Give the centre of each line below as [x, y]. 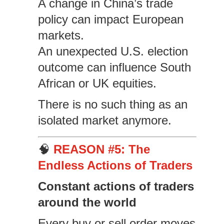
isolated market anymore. [104, 120]
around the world [87, 202]
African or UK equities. [97, 83]
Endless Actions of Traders [115, 165]
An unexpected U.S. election [113, 51]
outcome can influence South [114, 67]
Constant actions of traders [116, 186]
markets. [61, 35]
